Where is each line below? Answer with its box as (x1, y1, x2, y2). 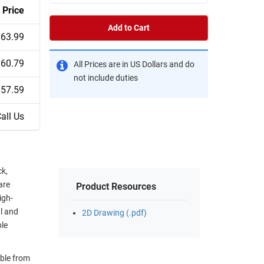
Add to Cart (108, 22, 150, 33)
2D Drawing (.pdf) (82, 208, 147, 219)
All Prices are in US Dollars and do (74, 59, 194, 70)
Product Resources (76, 181, 156, 193)
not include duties (74, 72, 138, 83)
